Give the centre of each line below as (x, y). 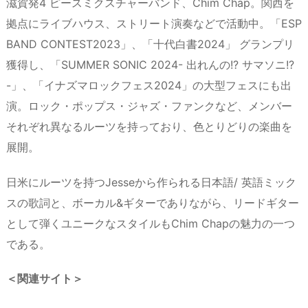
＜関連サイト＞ (45, 279)
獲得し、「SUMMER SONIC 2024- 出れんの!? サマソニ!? (150, 64)
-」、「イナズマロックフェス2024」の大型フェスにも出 (149, 85)
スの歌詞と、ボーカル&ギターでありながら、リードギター (153, 202)
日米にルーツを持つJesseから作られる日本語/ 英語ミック (151, 182)
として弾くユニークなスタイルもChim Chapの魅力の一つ (151, 223)
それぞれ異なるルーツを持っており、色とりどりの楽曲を (149, 126)
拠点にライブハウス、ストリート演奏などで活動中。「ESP (154, 23)
